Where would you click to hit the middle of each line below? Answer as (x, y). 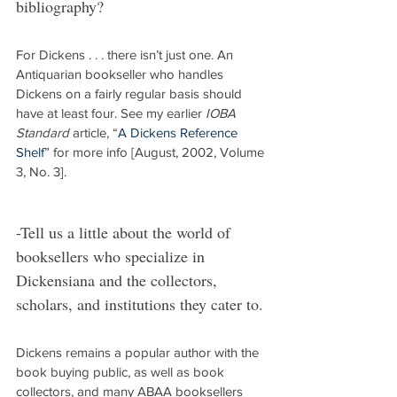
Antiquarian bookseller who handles (121, 74)
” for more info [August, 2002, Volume (156, 152)
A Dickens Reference (179, 132)
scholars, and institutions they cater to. (140, 304)
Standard (43, 132)
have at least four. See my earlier (111, 113)
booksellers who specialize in (113, 256)
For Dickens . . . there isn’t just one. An (126, 54)
